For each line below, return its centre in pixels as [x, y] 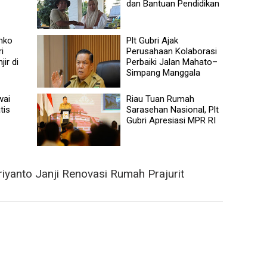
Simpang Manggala [164, 72]
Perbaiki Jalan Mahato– [172, 62]
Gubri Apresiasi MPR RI [171, 120]
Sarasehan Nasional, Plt [173, 109]
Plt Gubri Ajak [153, 40]
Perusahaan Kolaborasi [172, 51]
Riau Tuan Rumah [161, 99]
